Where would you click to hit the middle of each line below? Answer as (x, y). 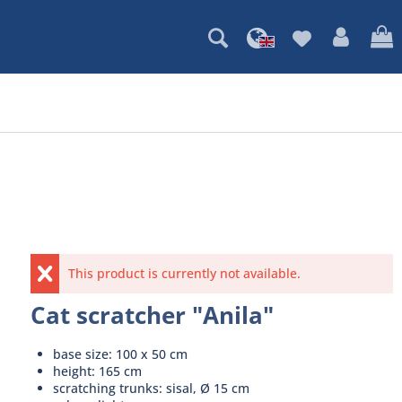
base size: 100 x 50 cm (120, 354)
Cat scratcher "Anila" (152, 315)
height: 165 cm (97, 371)
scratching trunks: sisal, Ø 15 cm (151, 388)
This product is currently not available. (184, 273)
